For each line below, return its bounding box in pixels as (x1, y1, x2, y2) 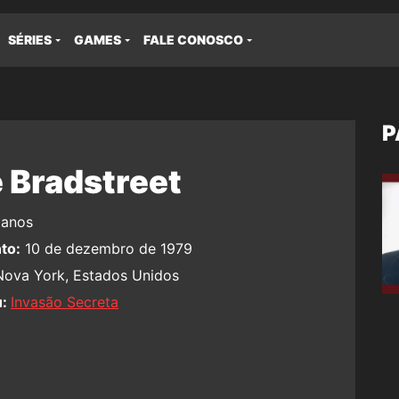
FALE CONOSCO (143, 32, 243, 47)
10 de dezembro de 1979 (20, 240, 192, 257)
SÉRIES (8, 32, 52, 47)
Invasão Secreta (11, 293, 118, 311)
